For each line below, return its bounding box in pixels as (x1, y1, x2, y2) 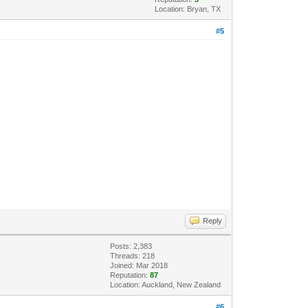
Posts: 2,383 (110, 241, 153, 250)
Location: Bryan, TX (155, 4, 221, 13)
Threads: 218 (110, 251, 155, 260)
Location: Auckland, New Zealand (110, 280, 221, 289)
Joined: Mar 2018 (110, 261, 168, 269)
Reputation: (110, 270, 151, 279)
